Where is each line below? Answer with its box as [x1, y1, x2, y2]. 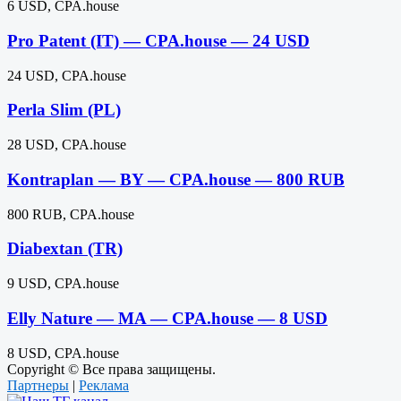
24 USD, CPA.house [7, 67, 126, 83]
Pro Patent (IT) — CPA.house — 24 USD [7, 31, 310, 51]
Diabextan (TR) [7, 239, 123, 259]
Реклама [79, 377, 129, 393]
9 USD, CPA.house [7, 276, 119, 292]
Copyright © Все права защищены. [7, 361, 216, 377]
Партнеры [7, 377, 69, 393]
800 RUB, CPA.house [7, 206, 134, 222]
